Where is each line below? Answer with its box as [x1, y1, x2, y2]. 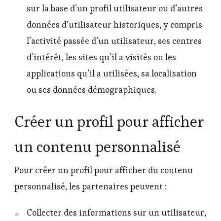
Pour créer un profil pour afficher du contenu [14, 165, 193, 176]
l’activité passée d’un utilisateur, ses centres [27, 36, 202, 47]
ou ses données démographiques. [27, 84, 156, 96]
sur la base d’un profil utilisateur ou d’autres [27, 3, 203, 14]
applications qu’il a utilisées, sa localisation [27, 68, 197, 79]
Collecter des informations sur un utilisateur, [27, 207, 206, 219]
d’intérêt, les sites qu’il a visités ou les [27, 52, 176, 63]
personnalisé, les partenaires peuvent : [14, 181, 167, 192]
